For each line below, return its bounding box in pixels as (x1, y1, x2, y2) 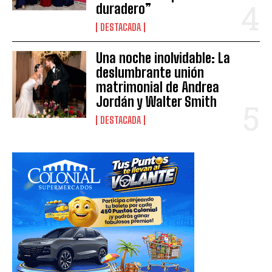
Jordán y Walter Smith (96, 93, 217, 110)
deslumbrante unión (96, 64, 205, 81)
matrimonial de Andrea (96, 78, 220, 95)
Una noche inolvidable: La (96, 49, 231, 66)
